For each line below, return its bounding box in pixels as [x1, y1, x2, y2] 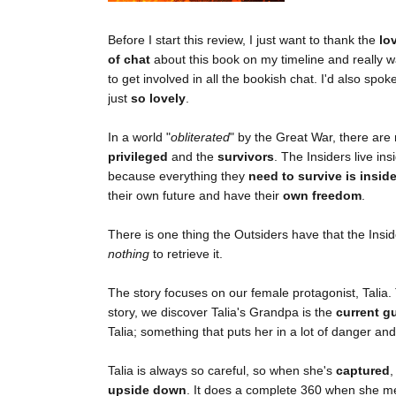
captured [336, 363, 390, 378]
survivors [217, 149, 274, 164]
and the [168, 149, 217, 164]
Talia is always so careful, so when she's [108, 363, 336, 378]
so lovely [131, 91, 186, 106]
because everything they [108, 169, 248, 184]
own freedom [283, 188, 362, 203]
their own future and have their [108, 188, 283, 203]
